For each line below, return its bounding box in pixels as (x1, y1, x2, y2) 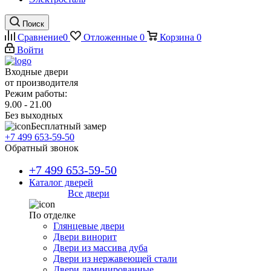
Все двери (68, 188, 109, 198)
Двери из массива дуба (53, 243, 148, 253)
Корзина (160, 32, 194, 42)
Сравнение (18, 32, 63, 42)
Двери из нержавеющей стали (53, 253, 177, 264)
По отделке (29, 210, 76, 220)
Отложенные (83, 32, 137, 42)
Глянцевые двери (53, 221, 125, 231)
